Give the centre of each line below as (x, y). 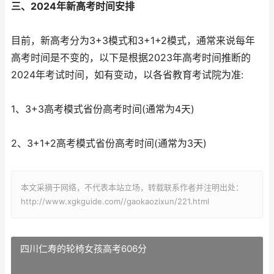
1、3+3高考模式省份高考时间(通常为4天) (103, 109)
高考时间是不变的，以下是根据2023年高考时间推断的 (131, 58)
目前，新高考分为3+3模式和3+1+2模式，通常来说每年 (133, 41)
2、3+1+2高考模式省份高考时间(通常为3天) (109, 143)
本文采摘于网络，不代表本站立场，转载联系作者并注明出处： (132, 187)
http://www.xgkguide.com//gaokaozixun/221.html (115, 201)
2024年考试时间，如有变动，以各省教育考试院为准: (127, 75)
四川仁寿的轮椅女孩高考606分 (83, 249)
